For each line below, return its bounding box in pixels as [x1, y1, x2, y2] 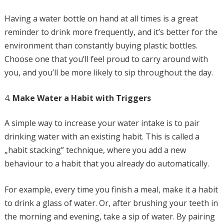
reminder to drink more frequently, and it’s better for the [4, 26, 217, 37]
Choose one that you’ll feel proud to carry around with [4, 53, 208, 64]
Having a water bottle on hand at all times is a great [4, 13, 198, 24]
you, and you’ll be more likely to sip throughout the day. [4, 67, 213, 78]
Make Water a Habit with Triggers [12, 92, 151, 103]
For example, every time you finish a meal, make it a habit [4, 184, 218, 195]
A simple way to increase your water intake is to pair [4, 117, 199, 128]
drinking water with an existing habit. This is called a [4, 131, 199, 142]
